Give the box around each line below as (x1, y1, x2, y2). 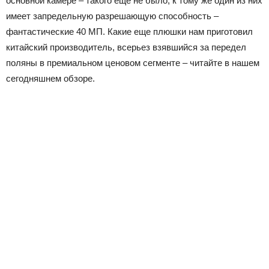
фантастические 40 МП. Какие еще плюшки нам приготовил (6, 26, 253, 37)
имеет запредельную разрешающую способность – (6, 11, 219, 21)
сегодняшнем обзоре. (6, 73, 95, 83)
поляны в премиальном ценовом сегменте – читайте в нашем (6, 58, 259, 68)
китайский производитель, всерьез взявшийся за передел (6, 42, 246, 52)
